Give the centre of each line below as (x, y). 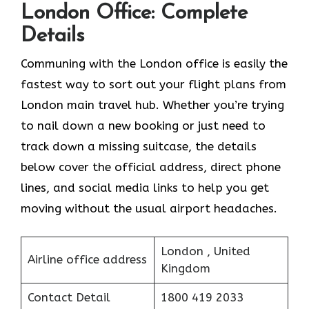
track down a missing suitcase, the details (139, 147)
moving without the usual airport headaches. (149, 209)
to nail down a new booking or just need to (143, 126)
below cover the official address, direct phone (151, 167)
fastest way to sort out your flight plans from (153, 84)
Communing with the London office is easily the (154, 64)
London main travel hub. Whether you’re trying (152, 105)
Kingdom (185, 268)
